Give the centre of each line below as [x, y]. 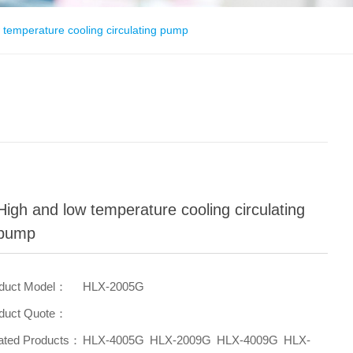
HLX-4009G [248, 340]
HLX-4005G [114, 340]
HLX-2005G [114, 286]
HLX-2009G [181, 340]
